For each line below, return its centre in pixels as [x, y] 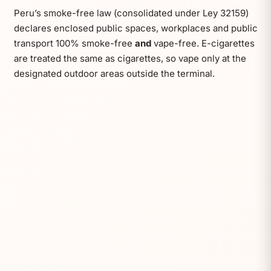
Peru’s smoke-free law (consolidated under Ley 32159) [131, 13]
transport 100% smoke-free [74, 44]
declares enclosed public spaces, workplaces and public [135, 28]
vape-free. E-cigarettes [203, 44]
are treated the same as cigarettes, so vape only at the [130, 59]
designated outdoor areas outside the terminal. [114, 74]
